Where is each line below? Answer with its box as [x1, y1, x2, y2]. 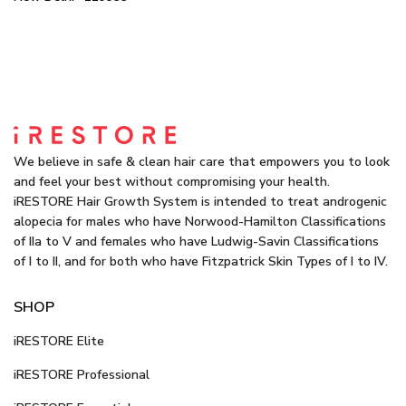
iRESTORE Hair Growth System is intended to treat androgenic [14, 193, 387, 211]
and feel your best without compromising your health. [14, 173, 330, 191]
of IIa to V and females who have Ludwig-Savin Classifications [14, 233, 379, 251]
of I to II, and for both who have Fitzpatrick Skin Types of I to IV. [14, 253, 388, 271]
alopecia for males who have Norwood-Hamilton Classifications [14, 213, 386, 231]
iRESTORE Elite [14, 333, 104, 351]
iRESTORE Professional [14, 366, 150, 384]
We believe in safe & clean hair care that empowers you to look [14, 153, 390, 171]
